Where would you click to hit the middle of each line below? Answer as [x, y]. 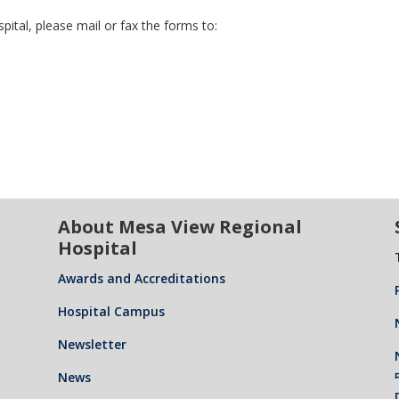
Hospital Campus [111, 311]
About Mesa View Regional [179, 227]
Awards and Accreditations [141, 278]
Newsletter [92, 344]
